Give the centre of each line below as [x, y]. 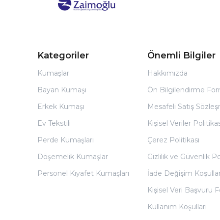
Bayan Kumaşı [62, 90]
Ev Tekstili [54, 124]
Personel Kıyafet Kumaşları [83, 174]
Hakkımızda [167, 73]
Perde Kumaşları [66, 140]
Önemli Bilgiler [181, 56]
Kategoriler [63, 56]
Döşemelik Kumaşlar [73, 157]
